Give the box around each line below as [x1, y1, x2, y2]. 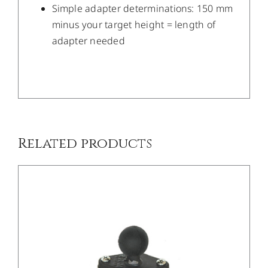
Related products [17, 133, 152, 153]
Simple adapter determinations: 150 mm [51, 2, 233, 16]
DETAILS [125, 46, 161, 58]
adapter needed [51, 34, 125, 48]
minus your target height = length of [51, 18, 216, 32]
